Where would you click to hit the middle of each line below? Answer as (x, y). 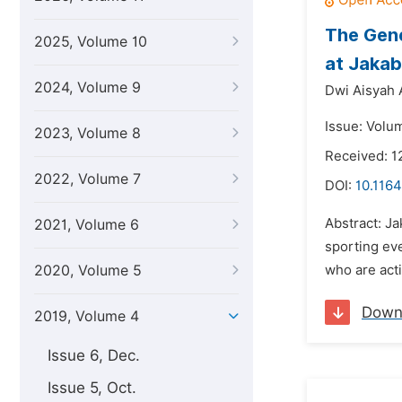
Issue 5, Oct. (92, 388)
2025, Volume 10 (91, 42)
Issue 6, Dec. (94, 355)
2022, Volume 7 (87, 179)
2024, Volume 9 (87, 87)
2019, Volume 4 (87, 316)
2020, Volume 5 (88, 271)
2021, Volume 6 (87, 225)
